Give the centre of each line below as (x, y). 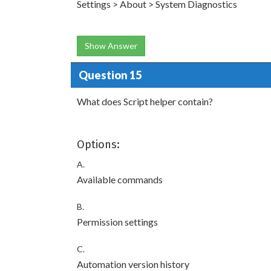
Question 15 (110, 75)
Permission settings (117, 222)
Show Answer (111, 46)
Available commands (120, 179)
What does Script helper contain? (145, 101)
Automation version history (133, 264)
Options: (98, 145)
